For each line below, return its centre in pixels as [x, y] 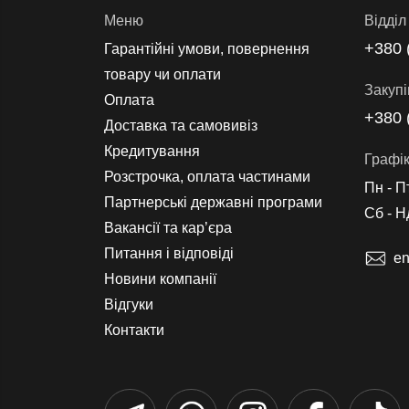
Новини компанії [160, 279]
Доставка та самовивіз [181, 126]
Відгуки [129, 304]
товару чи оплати [163, 74]
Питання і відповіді [169, 253]
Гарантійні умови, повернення [207, 49]
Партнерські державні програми [213, 202]
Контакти [134, 330]
